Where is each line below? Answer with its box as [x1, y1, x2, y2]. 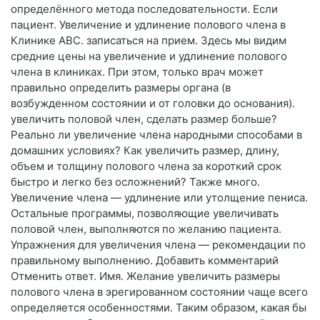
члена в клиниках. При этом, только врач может [11, 65, 264, 79]
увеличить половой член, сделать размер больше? [11, 112, 277, 126]
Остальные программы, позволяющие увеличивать [11, 206, 279, 221]
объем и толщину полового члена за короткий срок [11, 159, 281, 174]
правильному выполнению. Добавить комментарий [11, 254, 279, 268]
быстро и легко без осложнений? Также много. [11, 175, 260, 189]
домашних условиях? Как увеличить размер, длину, [11, 144, 279, 158]
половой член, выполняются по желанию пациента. [11, 222, 281, 236]
